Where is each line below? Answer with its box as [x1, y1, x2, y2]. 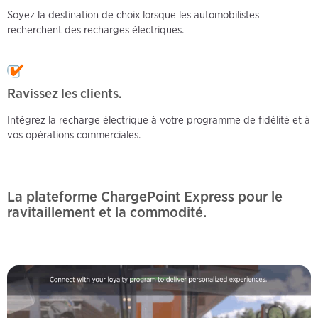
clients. [80, 84, 122, 102]
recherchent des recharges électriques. [7, 23, 184, 36]
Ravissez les [7, 84, 80, 102]
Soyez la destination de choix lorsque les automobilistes [7, 8, 259, 21]
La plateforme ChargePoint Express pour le [7, 187, 283, 205]
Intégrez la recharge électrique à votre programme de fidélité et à [7, 113, 310, 126]
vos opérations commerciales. [7, 128, 141, 141]
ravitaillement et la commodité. [7, 202, 207, 221]
